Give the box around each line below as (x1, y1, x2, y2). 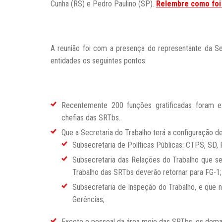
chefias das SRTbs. (61, 113, 120, 123)
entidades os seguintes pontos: (51, 56, 147, 66)
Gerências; (72, 195, 105, 205)
